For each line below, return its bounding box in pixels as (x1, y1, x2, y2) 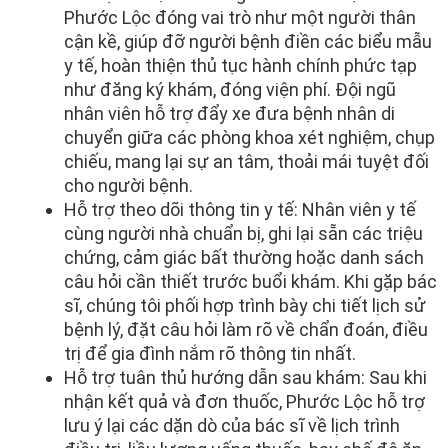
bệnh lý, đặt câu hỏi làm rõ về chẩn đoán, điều (64, 319, 428, 341)
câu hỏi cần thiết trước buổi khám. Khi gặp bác (64, 271, 437, 293)
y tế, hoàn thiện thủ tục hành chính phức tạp (64, 55, 417, 77)
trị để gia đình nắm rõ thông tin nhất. (64, 343, 356, 365)
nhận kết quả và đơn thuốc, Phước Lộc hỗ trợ (64, 391, 425, 413)
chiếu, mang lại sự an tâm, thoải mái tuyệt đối (64, 151, 429, 173)
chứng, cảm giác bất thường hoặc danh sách (64, 247, 424, 269)
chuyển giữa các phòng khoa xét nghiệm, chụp (64, 127, 435, 149)
